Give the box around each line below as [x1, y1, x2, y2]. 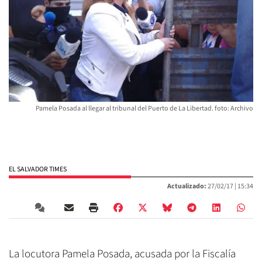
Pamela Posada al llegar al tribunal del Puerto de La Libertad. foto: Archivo [36, 104, 253, 114]
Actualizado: [167, 181, 206, 192]
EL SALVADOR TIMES [9, 164, 67, 175]
